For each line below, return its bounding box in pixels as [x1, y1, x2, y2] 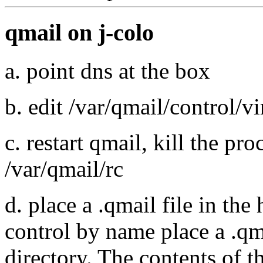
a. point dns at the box [5, 58, 210, 83]
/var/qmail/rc [5, 156, 123, 181]
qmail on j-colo [5, 19, 154, 46]
